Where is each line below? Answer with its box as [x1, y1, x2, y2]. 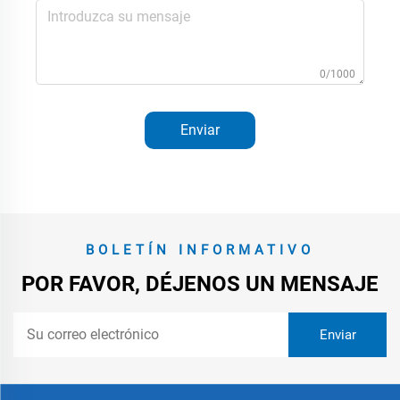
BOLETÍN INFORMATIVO [86, 241, 314, 258]
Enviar [180, 121, 220, 138]
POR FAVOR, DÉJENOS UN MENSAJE [21, 271, 379, 296]
